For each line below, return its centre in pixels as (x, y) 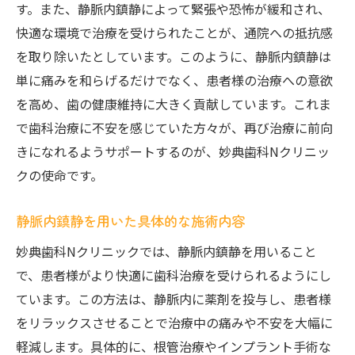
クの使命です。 (59, 175)
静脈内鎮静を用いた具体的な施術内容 (130, 221)
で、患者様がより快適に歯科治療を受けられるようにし (174, 275)
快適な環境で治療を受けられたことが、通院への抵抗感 (174, 32)
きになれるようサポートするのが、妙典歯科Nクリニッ (173, 151)
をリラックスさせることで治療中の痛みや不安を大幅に (174, 323)
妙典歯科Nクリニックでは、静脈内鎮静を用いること (166, 251)
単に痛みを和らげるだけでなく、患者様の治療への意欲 (174, 80)
